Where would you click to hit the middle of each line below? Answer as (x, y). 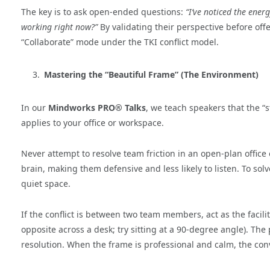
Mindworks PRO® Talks (97, 107)
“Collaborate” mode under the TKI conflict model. (120, 42)
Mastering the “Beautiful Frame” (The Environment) (151, 75)
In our (35, 107)
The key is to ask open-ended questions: (103, 11)
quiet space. (46, 183)
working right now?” (59, 27)
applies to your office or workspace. (93, 122)
